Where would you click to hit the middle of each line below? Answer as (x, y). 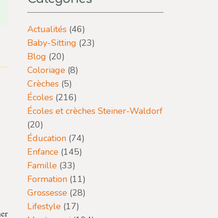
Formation (47, 179)
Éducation (47, 138)
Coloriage (46, 70)
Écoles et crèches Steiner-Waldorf (95, 111)
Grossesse (47, 193)
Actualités (47, 29)
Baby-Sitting (52, 43)
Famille (42, 165)
